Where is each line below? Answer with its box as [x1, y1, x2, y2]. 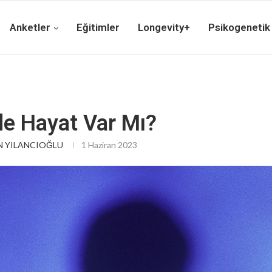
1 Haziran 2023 [81, 140, 137, 150]
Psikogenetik [208, 21, 270, 33]
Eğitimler [76, 21, 120, 33]
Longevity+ [138, 21, 190, 33]
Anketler [10, 21, 50, 33]
